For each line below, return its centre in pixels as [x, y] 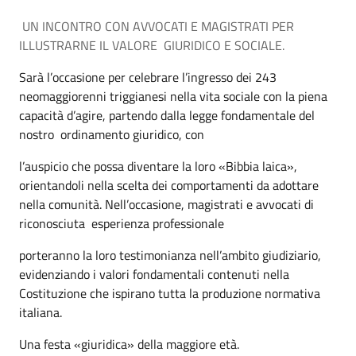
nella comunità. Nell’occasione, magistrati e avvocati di [166, 204]
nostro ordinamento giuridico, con [112, 134]
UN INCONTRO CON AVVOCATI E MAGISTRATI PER [158, 26]
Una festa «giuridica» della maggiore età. [129, 344]
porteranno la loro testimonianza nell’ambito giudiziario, [170, 255]
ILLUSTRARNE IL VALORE [91, 45]
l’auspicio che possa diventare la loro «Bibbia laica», [158, 166]
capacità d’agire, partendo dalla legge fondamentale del [167, 115]
